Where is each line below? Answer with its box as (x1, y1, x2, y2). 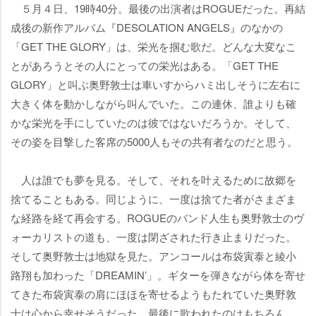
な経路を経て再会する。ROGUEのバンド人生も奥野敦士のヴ (11, 209, 304, 225)
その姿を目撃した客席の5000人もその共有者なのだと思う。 (11, 133, 298, 149)
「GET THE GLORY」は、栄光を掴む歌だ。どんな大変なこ (11, 38, 296, 54)
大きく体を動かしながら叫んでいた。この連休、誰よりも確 (11, 95, 296, 111)
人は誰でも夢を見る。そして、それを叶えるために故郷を (11, 171, 296, 187)
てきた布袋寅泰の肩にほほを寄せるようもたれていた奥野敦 (11, 286, 296, 301)
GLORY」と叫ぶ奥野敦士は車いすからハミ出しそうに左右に (11, 76, 300, 92)
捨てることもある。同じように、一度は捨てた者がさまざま (11, 190, 296, 206)
